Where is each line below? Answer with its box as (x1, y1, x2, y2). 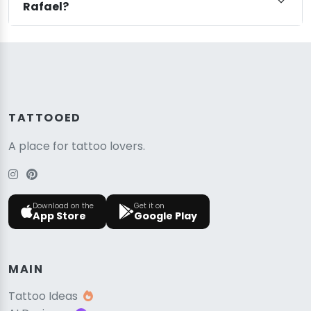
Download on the (33, 200, 94, 211)
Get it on (134, 200, 165, 211)
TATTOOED (8, 109, 81, 126)
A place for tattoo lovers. (8, 137, 145, 154)
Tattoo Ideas (8, 288, 78, 305)
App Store (33, 208, 86, 223)
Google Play (134, 208, 197, 223)
